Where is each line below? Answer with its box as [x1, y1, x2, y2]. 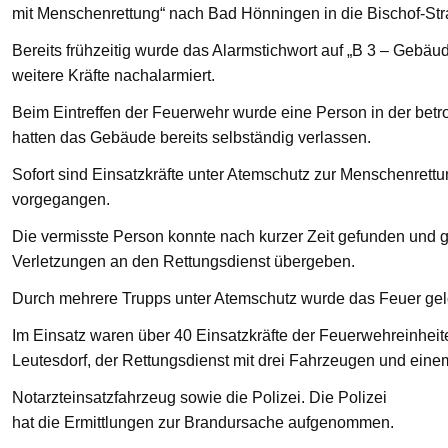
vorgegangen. [11, 190, 110, 208]
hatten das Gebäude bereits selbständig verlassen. [11, 128, 371, 146]
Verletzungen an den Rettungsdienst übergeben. [11, 252, 355, 270]
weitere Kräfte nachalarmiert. [11, 66, 215, 84]
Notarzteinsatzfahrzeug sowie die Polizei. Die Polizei [11, 388, 387, 406]
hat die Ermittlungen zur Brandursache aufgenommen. [11, 413, 394, 431]
